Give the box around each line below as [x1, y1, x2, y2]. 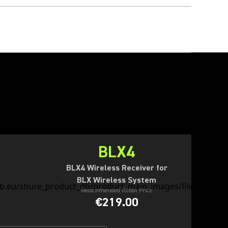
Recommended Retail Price [81, 187, 152, 194]
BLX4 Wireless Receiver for [66, 163, 167, 173]
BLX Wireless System [77, 175, 156, 185]
